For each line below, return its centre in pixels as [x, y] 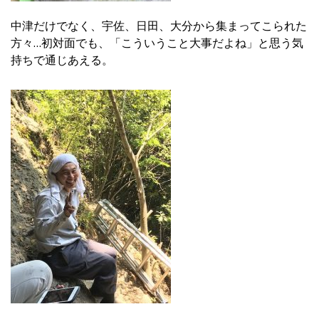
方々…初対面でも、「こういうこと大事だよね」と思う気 [157, 43]
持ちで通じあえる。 [62, 60]
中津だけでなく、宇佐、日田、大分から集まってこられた [159, 26]
